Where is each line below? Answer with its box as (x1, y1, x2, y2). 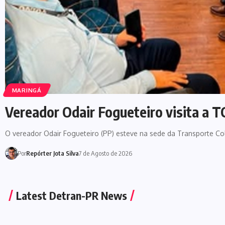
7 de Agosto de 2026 (78, 149, 132, 157)
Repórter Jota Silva (26, 149, 79, 157)
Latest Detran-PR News (16, 188, 127, 202)
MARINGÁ (12, 86, 42, 94)
